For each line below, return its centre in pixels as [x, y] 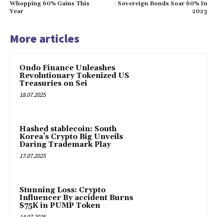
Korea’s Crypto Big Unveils [71, 137]
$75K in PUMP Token [60, 205]
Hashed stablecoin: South [68, 129]
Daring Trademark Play [65, 145]
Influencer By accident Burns [76, 198]
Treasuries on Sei [53, 84]
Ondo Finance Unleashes [67, 68]
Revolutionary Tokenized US [74, 76]
